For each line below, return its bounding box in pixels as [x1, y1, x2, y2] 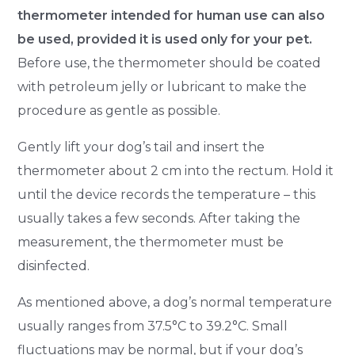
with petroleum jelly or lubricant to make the [17, 78, 307, 94]
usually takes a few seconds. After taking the [17, 210, 301, 226]
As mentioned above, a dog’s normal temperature [17, 294, 333, 310]
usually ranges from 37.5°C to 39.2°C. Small [17, 318, 288, 334]
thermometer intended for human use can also [17, 7, 326, 23]
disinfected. [17, 258, 90, 273]
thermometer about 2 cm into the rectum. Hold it [17, 162, 334, 178]
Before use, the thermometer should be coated [17, 55, 322, 71]
